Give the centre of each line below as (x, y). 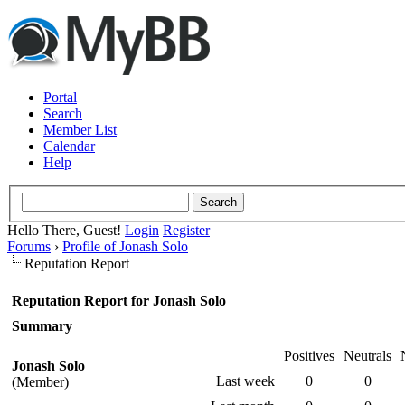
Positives (309, 355)
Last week (245, 381)
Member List (80, 130)
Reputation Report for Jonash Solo (119, 300)
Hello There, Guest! (66, 230)
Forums (29, 246)
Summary (42, 325)
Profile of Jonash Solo (125, 246)
